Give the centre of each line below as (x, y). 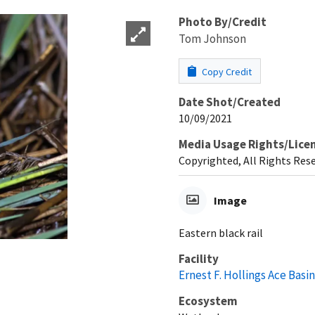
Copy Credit (226, 71)
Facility (199, 258)
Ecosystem (208, 301)
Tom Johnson (212, 38)
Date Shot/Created (230, 102)
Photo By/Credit (223, 21)
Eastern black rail (221, 232)
